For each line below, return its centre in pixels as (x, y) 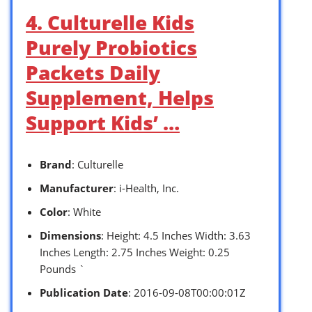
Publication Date (84, 292)
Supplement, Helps (120, 97)
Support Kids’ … (103, 122)
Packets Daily (93, 72)
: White (84, 211)
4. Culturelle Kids (110, 22)
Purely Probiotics (111, 47)
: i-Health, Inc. (146, 188)
